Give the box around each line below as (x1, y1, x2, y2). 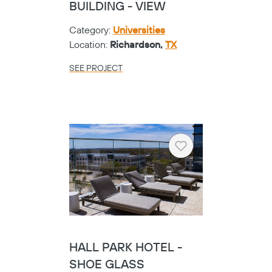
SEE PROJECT (69, 63, 123, 75)
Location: (69, 39, 110, 52)
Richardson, (110, 39, 165, 52)
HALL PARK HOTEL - (69, 240, 182, 256)
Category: (69, 24, 113, 37)
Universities (113, 24, 165, 37)
